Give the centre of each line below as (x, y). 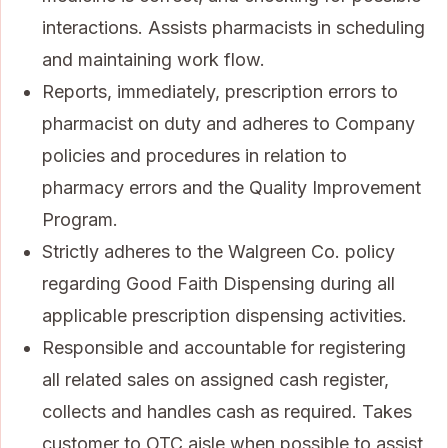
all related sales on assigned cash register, (215, 379)
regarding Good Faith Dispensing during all (218, 283)
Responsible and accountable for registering (224, 347)
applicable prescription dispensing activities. (224, 315)
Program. (80, 219)
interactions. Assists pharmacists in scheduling (233, 27)
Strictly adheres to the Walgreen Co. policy (218, 251)
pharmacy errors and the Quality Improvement (231, 187)
